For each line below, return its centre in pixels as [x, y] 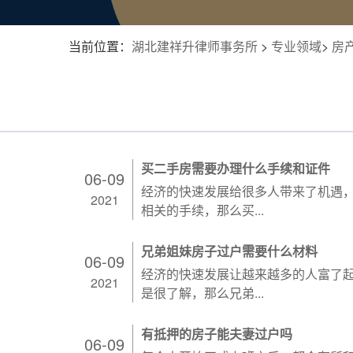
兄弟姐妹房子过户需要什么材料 [229, 251]
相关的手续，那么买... [203, 210]
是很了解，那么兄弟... [203, 293]
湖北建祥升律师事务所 [195, 46]
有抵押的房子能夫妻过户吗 [217, 334]
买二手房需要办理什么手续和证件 [236, 168]
